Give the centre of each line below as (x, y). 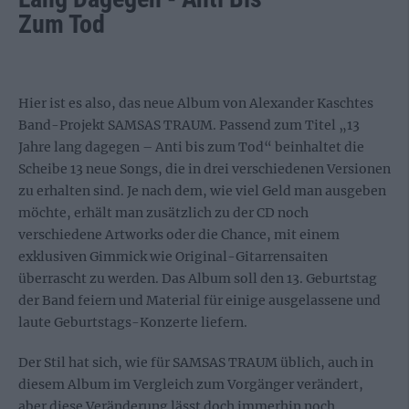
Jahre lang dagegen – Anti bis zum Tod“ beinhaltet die (191, 147)
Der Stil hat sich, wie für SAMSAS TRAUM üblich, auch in (196, 362)
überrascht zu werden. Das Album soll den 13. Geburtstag (198, 278)
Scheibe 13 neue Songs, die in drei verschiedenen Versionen (204, 169)
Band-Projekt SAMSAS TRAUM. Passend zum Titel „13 (189, 125)
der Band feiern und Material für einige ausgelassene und (199, 300)
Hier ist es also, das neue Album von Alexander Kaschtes (196, 103)
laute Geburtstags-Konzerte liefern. (133, 322)
